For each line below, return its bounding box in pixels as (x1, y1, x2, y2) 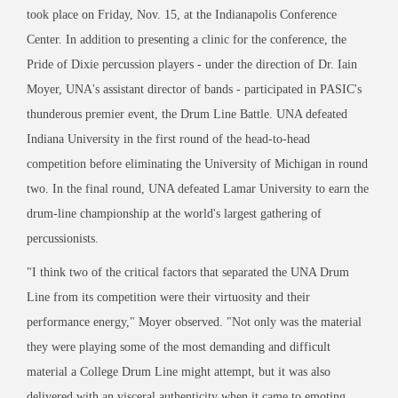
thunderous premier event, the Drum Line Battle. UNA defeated (27, 107, 347, 121)
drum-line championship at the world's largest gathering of (27, 206, 322, 220)
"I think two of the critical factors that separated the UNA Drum (27, 265, 349, 279)
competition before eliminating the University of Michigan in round (27, 156, 368, 171)
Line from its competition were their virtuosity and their (27, 290, 310, 304)
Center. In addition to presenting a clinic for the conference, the (27, 32, 346, 46)
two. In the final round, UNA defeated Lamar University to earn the (27, 181, 369, 195)
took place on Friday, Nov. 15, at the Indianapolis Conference (27, 7, 337, 21)
